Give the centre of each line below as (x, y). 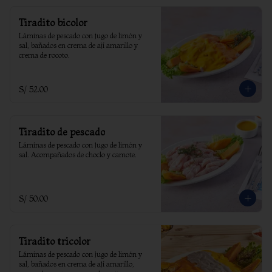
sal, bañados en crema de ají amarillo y (78, 45)
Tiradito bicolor (53, 22)
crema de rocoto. (44, 55)
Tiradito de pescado (62, 132)
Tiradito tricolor (55, 241)
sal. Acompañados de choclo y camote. (78, 155)
